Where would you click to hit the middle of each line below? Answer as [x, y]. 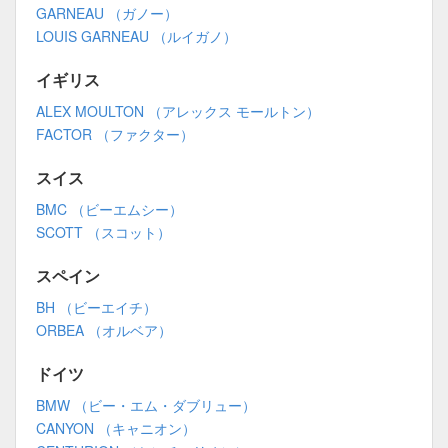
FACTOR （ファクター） [115, 134]
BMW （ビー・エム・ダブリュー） [146, 405]
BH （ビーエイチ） [96, 307]
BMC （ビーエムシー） [109, 209]
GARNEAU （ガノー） [107, 13]
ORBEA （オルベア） [104, 330]
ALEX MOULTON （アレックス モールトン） [178, 111]
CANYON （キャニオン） [116, 428]
